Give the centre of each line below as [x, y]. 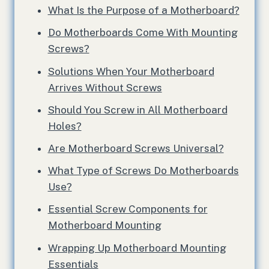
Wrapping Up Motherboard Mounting [137, 248]
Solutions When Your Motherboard [131, 71]
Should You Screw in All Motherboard [138, 110]
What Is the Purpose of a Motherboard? [144, 11]
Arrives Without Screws [105, 87]
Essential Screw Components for [128, 209]
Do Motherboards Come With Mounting [143, 33]
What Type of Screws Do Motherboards [143, 171]
